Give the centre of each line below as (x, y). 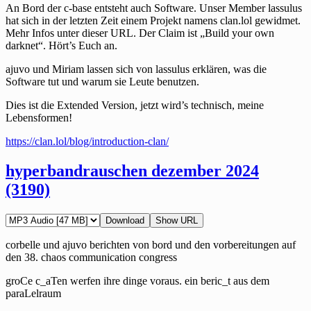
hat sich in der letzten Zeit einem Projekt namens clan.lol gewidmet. (153, 21)
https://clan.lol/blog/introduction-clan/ (87, 142)
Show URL (177, 221)
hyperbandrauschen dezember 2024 (132, 171)
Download (125, 221)
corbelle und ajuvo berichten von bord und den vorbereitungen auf (151, 245)
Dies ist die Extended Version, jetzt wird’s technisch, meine (135, 106)
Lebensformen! (39, 118)
